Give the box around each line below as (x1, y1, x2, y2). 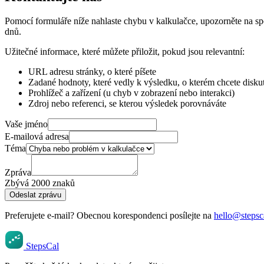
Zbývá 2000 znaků (5, 178, 75, 189)
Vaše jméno (5, 119, 48, 130)
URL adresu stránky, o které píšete (28, 67, 156, 77)
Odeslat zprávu (9, 190, 61, 200)
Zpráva (5, 167, 31, 178)
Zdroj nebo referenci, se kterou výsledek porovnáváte (28, 98, 226, 109)
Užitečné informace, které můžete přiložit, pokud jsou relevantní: (5, 47, 245, 57)
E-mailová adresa (5, 131, 69, 142)
